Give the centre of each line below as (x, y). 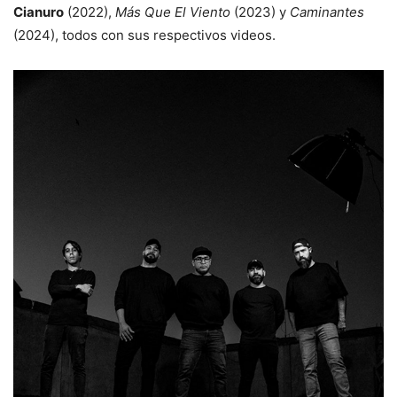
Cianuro (39, 12)
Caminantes (327, 12)
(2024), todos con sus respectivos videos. (144, 35)
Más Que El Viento (173, 12)
